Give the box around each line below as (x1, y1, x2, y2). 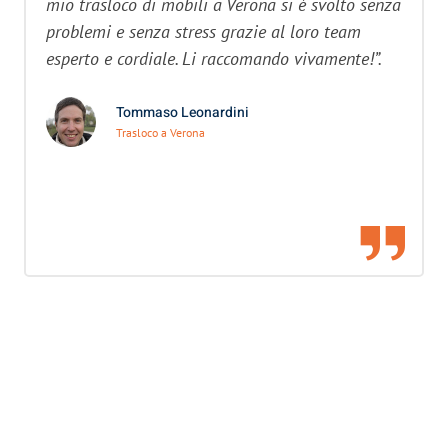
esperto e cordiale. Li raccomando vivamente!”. (46, 46, 382, 71)
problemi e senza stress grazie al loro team (46, 19, 361, 44)
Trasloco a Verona (116, 125, 205, 141)
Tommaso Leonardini (116, 102, 249, 124)
